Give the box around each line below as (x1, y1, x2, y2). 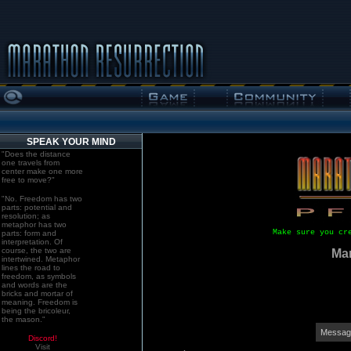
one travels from (2, 158, 60, 167)
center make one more (2, 167, 83, 175)
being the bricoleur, (2, 306, 71, 315)
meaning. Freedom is (2, 298, 78, 306)
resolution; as (2, 212, 50, 220)
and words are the (2, 280, 67, 289)
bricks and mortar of (2, 289, 73, 298)
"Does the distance (2, 150, 71, 158)
